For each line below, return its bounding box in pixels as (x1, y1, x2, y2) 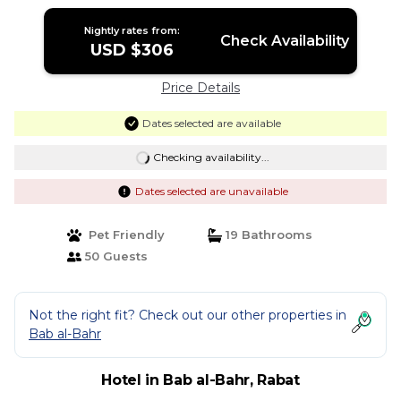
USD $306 (90, 40, 175, 60)
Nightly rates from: (84, 24, 181, 37)
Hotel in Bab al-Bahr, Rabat (101, 371, 300, 388)
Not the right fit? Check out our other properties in (29, 307, 346, 323)
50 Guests (81, 249, 148, 263)
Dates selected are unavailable (134, 184, 288, 198)
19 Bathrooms (222, 227, 312, 242)
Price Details (161, 80, 240, 96)
